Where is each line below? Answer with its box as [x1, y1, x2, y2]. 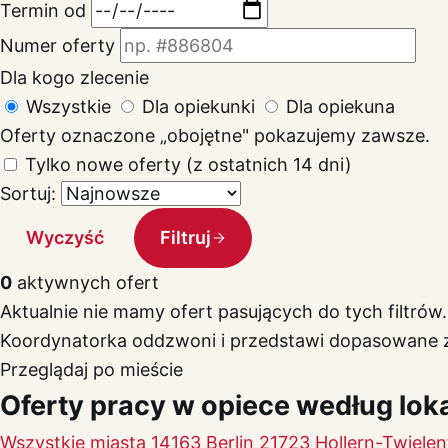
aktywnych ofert [12, 271, 159, 293]
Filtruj [159, 227, 211, 249]
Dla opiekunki [142, 95, 255, 117]
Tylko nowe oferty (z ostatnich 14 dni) [25, 153, 352, 175]
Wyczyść [25, 227, 104, 249]
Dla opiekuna [286, 95, 395, 117]
